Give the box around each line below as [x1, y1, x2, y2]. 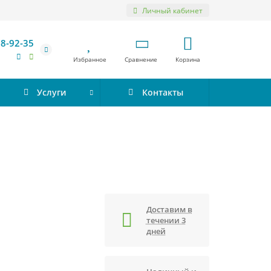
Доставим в [146, 204, 192, 215]
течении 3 [146, 215, 186, 226]
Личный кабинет [142, 5, 203, 15]
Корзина [175, 56, 200, 64]
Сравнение [125, 56, 157, 64]
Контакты [142, 87, 183, 98]
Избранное [73, 56, 106, 64]
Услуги [37, 87, 67, 98]
